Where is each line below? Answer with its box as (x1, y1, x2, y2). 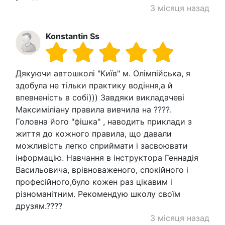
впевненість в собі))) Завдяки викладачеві (16, 92, 184, 102)
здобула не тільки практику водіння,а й (16, 80, 173, 90)
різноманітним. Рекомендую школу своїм (16, 188, 180, 199)
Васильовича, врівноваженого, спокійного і (16, 164, 188, 175)
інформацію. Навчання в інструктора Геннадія (16, 152, 198, 163)
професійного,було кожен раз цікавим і (16, 176, 172, 187)
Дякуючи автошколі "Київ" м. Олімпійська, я (16, 68, 190, 78)
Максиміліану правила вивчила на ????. (16, 104, 172, 115)
